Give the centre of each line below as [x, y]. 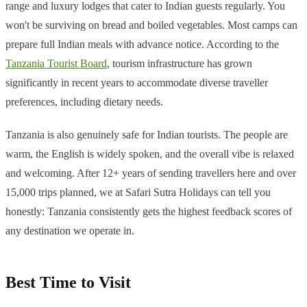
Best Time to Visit [68, 283]
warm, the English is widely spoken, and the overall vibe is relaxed [150, 154]
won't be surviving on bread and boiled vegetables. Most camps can [151, 25]
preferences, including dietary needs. [84, 102]
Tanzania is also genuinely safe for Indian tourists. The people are [147, 135]
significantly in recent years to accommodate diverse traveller [137, 83]
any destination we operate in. [70, 231]
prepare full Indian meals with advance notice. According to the [142, 45]
